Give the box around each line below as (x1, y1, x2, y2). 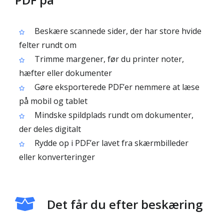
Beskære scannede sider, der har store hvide (32, 25, 201, 36)
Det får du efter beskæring (47, 196, 202, 212)
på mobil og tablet (19, 95, 87, 106)
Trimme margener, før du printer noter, (32, 53, 184, 64)
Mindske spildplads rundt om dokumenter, (32, 109, 193, 120)
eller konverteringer (19, 151, 95, 162)
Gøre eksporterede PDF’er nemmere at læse (32, 81, 199, 92)
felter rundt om (19, 39, 76, 50)
